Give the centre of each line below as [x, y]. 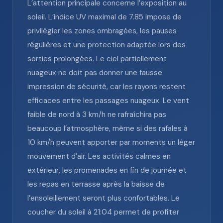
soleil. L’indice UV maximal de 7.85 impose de [105, 17]
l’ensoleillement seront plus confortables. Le [104, 198]
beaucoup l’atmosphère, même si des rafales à [108, 128]
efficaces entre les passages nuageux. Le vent [108, 101]
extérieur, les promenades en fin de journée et [107, 170]
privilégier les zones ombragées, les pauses [102, 31]
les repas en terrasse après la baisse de [96, 184]
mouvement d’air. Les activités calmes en [99, 156]
